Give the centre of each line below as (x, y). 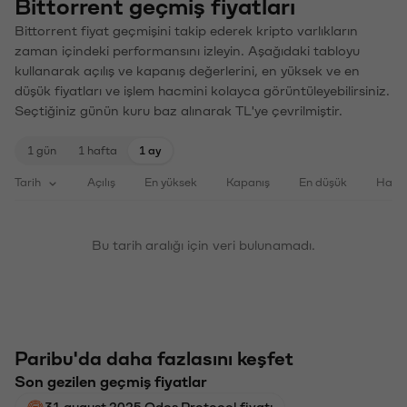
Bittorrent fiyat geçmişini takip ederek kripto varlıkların (186, 30)
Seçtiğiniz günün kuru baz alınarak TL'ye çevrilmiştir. (179, 109)
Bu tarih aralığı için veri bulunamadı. (203, 244)
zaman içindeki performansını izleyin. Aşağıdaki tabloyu (187, 50)
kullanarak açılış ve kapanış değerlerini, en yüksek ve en (187, 69)
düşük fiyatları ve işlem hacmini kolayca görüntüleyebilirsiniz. (202, 89)
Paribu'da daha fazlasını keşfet (154, 357)
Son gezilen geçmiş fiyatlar (111, 380)
